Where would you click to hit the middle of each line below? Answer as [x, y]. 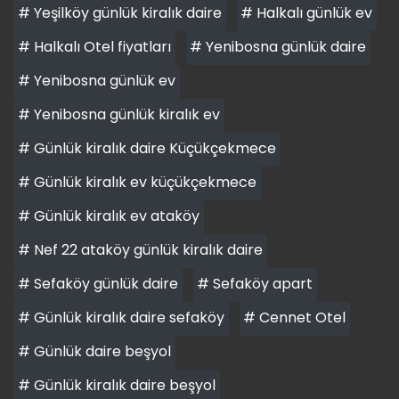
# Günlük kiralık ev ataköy [108, 216]
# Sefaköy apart [255, 283]
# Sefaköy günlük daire [98, 283]
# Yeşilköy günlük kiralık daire [119, 12]
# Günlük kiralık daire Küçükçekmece [147, 148]
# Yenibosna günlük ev [96, 80]
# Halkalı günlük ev [307, 12]
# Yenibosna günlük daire [278, 46]
